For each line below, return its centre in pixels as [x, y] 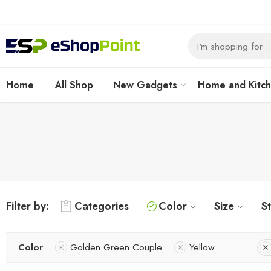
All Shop [73, 85]
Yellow [202, 247]
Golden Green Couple [116, 247]
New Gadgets [145, 85]
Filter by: [28, 206]
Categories [102, 206]
